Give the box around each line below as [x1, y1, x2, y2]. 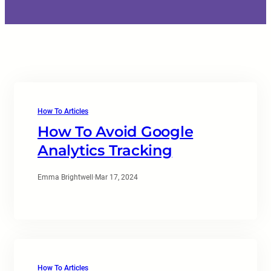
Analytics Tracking [38, 142, 172, 159]
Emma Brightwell [38, 173, 93, 181]
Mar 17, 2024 [95, 173, 138, 181]
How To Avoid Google [38, 123, 194, 140]
